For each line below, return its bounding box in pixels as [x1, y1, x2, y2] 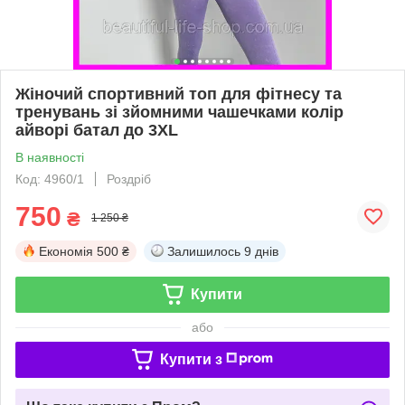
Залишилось [167, 243, 240, 259]
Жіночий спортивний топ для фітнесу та [15, 84, 342, 103]
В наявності [15, 149, 84, 165]
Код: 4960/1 [15, 171, 84, 186]
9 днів [244, 243, 278, 259]
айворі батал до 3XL [15, 120, 178, 139]
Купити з [159, 351, 222, 367]
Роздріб [107, 171, 151, 186]
